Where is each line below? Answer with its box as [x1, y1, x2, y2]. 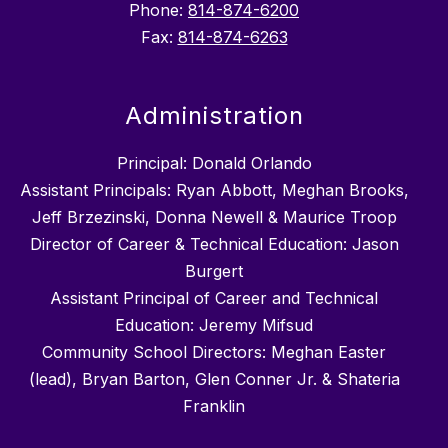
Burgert [185, 261, 243, 282]
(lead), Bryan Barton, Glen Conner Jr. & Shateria [28, 369, 400, 390]
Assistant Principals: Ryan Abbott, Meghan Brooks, [19, 180, 409, 201]
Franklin [183, 396, 245, 417]
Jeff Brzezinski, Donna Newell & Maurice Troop [31, 207, 397, 228]
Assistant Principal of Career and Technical [50, 288, 378, 309]
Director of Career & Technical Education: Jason [29, 234, 399, 255]
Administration [124, 101, 304, 131]
